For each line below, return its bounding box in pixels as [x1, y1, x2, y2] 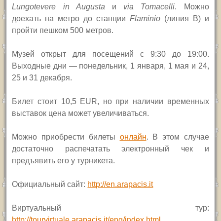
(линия [164, 14, 193, 23]
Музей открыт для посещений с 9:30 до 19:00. [12, 49, 209, 58]
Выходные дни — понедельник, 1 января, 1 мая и [12, 61, 198, 70]
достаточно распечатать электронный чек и [12, 144, 209, 153]
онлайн [119, 132, 147, 141]
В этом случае [148, 132, 209, 141]
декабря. [40, 73, 73, 82]
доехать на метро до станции [12, 14, 130, 23]
